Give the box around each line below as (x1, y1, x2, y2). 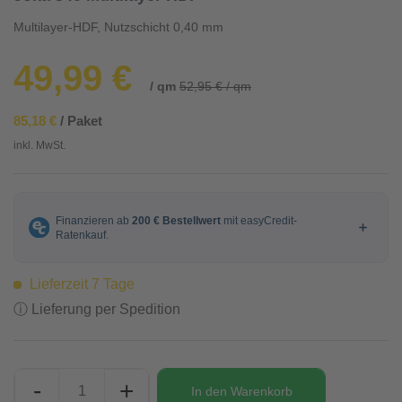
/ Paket (57, 113, 102, 128)
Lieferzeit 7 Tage (26, 276, 135, 292)
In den (190, 383, 227, 398)
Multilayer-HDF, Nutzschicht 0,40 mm (13, 20, 223, 34)
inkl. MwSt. (13, 139, 66, 152)
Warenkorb (230, 383, 293, 398)
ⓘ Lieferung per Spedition (13, 301, 180, 317)
